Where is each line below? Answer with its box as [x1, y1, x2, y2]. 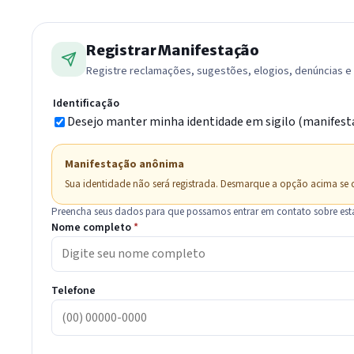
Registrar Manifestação [86, 40, 260, 59]
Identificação [53, 95, 119, 111]
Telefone [51, 283, 96, 299]
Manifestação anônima [65, 156, 184, 172]
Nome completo [51, 219, 134, 235]
